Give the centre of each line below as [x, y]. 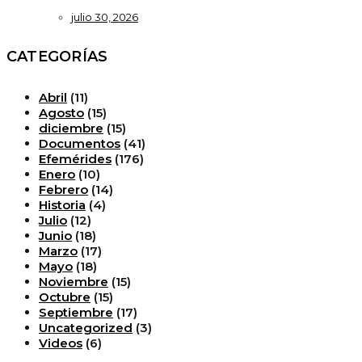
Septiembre [76, 313]
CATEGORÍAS [57, 57]
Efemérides [75, 159]
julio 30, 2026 [105, 17]
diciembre [71, 128]
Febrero [63, 190]
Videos [61, 343]
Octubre [65, 297]
